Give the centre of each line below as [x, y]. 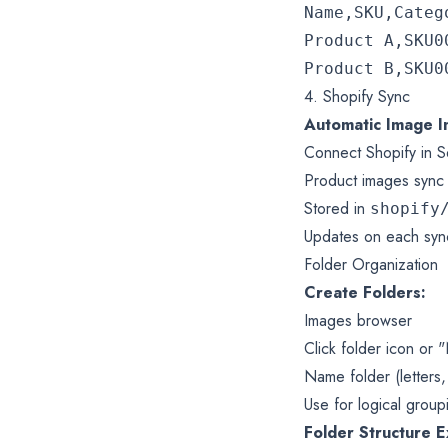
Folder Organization [371, 264]
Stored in [337, 208]
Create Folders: [365, 292]
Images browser [358, 320]
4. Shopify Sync [357, 96]
